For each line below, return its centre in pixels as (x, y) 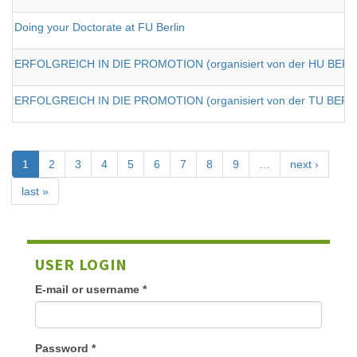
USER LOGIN (81, 265)
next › (304, 165)
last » (35, 192)
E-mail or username (89, 290)
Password (63, 349)
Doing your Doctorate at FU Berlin (100, 27)
